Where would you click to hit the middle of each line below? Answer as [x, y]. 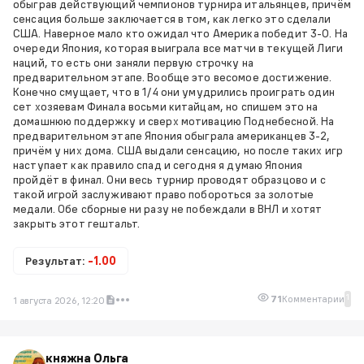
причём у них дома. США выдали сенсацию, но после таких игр [178, 150]
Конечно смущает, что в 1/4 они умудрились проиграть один [174, 91]
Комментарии [313, 299]
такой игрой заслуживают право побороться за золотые [164, 194]
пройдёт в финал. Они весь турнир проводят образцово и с [169, 179]
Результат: [56, 260]
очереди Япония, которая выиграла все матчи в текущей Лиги [178, 48]
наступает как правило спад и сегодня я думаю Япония [158, 165]
